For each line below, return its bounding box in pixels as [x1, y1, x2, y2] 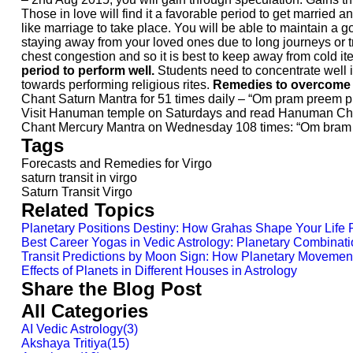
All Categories [21, 300, 148, 321]
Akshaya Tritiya [21, 336, 107, 350]
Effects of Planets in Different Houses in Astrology [21, 264, 297, 277]
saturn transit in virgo [21, 171, 137, 184]
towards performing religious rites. [21, 78, 213, 91]
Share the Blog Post [21, 278, 202, 299]
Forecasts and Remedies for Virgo [21, 157, 212, 170]
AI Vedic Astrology [21, 322, 123, 336]
